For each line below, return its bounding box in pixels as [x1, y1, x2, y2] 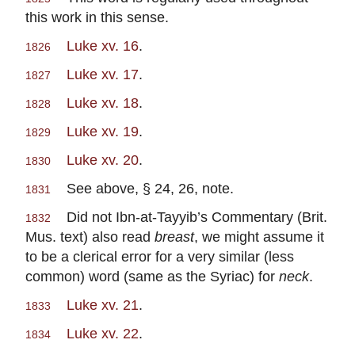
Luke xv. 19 [67, 122, 139, 139]
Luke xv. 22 [67, 325, 139, 342]
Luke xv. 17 [67, 65, 139, 82]
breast [155, 227, 194, 245]
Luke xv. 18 [67, 94, 139, 111]
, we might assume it [194, 227, 324, 245]
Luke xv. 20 [67, 151, 139, 168]
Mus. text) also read [25, 227, 155, 245]
